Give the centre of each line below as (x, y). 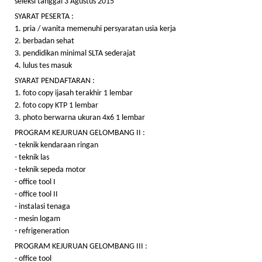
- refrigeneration (42, 231)
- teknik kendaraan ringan (56, 145)
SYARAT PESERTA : (44, 17)
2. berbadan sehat (44, 41)
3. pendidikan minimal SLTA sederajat (75, 54)
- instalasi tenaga (42, 207)
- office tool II (36, 194)
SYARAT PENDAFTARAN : (55, 81)
